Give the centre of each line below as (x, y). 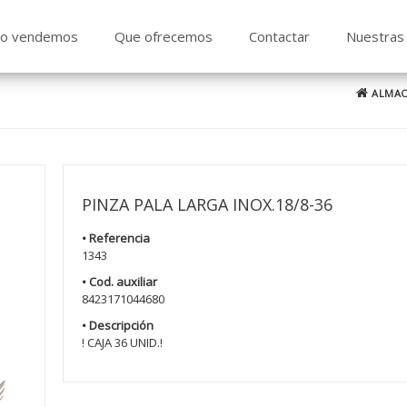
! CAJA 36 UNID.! (123, 342)
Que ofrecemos (163, 36)
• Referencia (116, 238)
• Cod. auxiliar (120, 282)
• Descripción (118, 325)
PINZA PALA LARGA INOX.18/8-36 (208, 204)
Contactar (279, 36)
